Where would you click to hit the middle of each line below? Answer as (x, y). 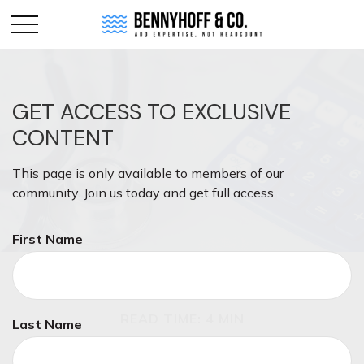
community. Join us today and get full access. (144, 193)
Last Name (47, 324)
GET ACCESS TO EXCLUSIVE (152, 112)
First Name (48, 239)
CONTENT (63, 138)
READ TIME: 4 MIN (182, 318)
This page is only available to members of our (148, 173)
